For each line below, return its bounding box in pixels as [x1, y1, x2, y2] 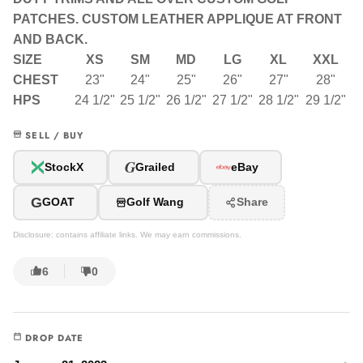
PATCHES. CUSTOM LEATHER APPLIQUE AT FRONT [13, 11, 342, 26]
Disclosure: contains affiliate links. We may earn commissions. [13, 229, 241, 239]
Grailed [135, 160, 176, 173]
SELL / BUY [22, 128, 84, 142]
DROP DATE [22, 331, 84, 344]
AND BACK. [13, 32, 88, 46]
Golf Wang [126, 196, 185, 209]
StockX [45, 160, 84, 173]
